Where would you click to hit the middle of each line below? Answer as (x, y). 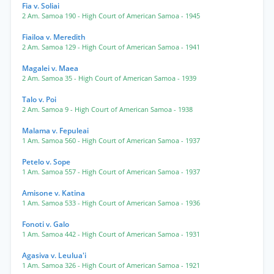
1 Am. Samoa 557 (50, 172)
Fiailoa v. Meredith (54, 37)
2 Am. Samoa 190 (50, 16)
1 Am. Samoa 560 (50, 141)
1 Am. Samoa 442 (50, 234)
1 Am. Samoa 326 (50, 265)
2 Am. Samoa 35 (48, 78)
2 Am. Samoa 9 (46, 109)
